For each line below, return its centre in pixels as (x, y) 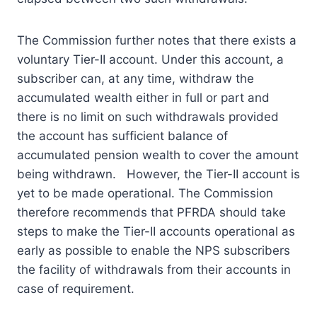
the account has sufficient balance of (122, 136)
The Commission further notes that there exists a (157, 40)
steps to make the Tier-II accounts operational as (156, 231)
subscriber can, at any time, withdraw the (136, 78)
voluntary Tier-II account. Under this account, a (150, 59)
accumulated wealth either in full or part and (143, 97)
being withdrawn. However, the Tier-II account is (158, 174)
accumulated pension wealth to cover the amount (158, 155)
